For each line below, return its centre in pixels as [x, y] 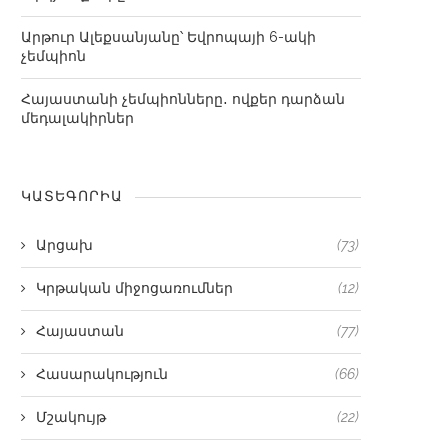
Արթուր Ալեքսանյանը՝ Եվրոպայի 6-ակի [168, 37]
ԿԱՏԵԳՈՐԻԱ [72, 196]
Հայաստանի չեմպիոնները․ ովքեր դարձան [183, 99]
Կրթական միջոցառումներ [134, 288]
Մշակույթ [71, 417]
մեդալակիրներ [77, 118]
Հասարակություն [102, 374]
